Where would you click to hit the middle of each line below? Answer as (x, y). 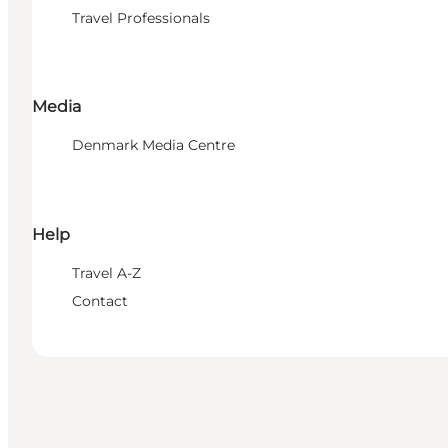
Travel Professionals (141, 18)
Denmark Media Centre (153, 145)
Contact (100, 300)
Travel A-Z (106, 272)
